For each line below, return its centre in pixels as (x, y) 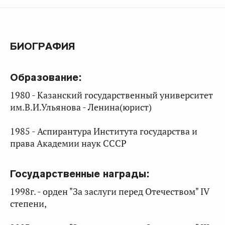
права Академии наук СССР (68, 143)
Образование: (46, 77)
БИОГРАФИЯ (43, 46)
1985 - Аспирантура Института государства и (104, 131)
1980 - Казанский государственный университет (111, 95)
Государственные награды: (80, 174)
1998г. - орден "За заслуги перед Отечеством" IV (109, 192)
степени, (28, 204)
